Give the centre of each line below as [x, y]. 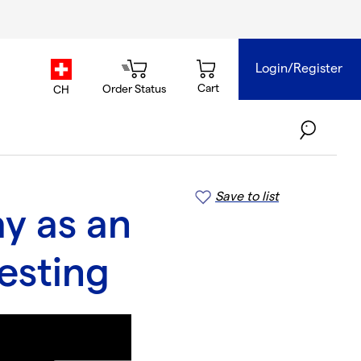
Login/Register [299, 69]
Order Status [135, 89]
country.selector [108, 84]
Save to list [247, 197]
